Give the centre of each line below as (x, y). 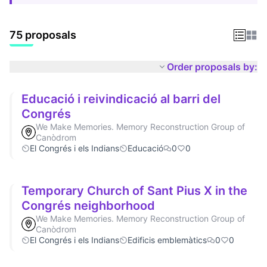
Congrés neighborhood (88, 205)
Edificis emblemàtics (167, 240)
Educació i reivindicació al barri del (121, 99)
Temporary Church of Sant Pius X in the (134, 190)
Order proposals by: (212, 66)
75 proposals (43, 35)
